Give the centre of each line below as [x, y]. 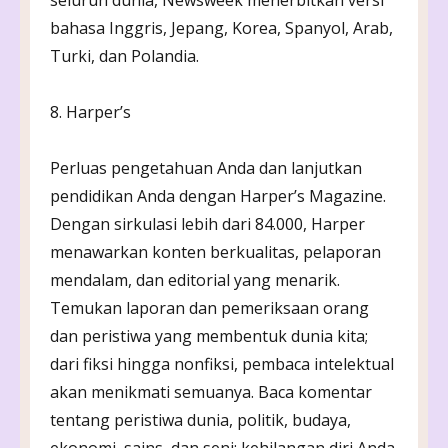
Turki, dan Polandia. [124, 55]
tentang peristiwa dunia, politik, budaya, [200, 419]
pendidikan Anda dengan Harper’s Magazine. [218, 195]
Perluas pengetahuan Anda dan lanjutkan [206, 167]
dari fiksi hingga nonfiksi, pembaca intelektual [222, 363]
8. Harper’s [90, 111]
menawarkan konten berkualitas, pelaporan [215, 251]
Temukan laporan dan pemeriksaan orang [209, 307]
